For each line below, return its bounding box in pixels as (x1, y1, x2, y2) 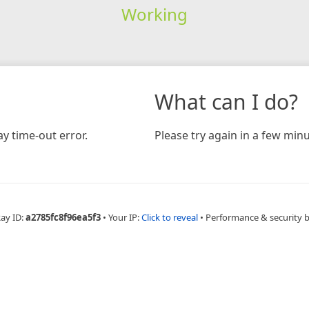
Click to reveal (141, 210, 198, 223)
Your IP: (108, 210, 141, 223)
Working (121, 2, 188, 26)
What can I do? (154, 87, 298, 116)
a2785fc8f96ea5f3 (25, 210, 101, 223)
